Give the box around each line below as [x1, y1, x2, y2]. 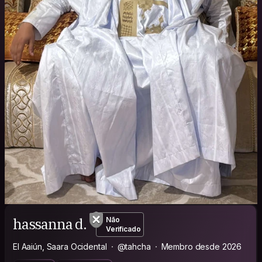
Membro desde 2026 [161, 241, 242, 251]
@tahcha [117, 241, 151, 251]
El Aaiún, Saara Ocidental [13, 241, 107, 251]
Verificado [105, 224, 141, 233]
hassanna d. [13, 215, 87, 234]
